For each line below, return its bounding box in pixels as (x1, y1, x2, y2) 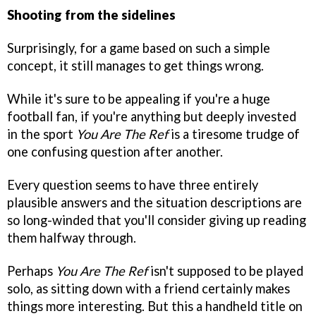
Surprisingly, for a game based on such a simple (7, 40, 270, 56)
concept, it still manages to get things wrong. (7, 58, 264, 73)
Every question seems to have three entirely (7, 176, 258, 193)
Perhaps (7, 262, 56, 279)
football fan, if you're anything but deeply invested (7, 108, 296, 124)
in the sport (7, 126, 76, 142)
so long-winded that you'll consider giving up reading (7, 212, 306, 228)
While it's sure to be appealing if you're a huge (7, 90, 270, 107)
